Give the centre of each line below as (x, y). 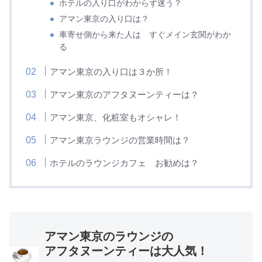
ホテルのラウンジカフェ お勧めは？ (125, 163)
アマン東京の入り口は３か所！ (111, 71)
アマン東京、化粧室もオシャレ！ (116, 117)
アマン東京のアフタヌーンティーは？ (125, 94)
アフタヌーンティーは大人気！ (126, 251)
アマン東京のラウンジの (109, 236)
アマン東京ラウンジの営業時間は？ (120, 140)
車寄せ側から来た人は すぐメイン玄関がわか (145, 35)
